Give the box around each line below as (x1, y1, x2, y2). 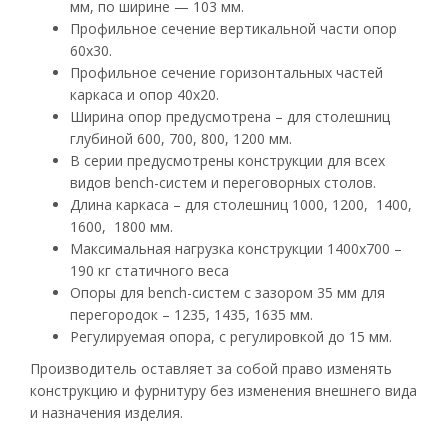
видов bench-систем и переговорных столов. (70, 173, 376, 193)
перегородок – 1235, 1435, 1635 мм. (70, 305, 313, 325)
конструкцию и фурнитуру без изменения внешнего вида (30, 381, 417, 401)
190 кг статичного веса (70, 261, 229, 281)
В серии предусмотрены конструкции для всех (70, 151, 385, 171)
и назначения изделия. (30, 403, 183, 423)
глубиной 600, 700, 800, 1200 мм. (70, 129, 292, 149)
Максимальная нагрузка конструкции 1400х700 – (70, 239, 402, 259)
